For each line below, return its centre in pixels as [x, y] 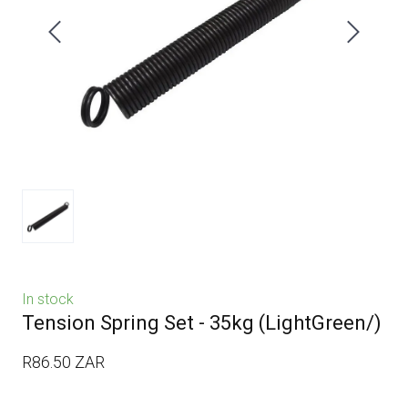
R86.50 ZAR [63, 362]
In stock [48, 299]
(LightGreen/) [318, 322]
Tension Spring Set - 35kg [138, 322]
